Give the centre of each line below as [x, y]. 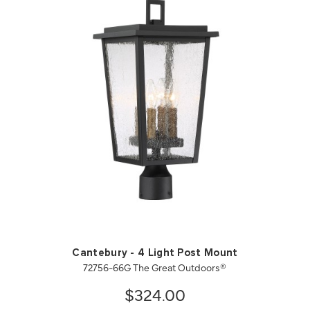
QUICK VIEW [85, 198]
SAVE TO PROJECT [225, 198]
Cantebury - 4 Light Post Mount [155, 253]
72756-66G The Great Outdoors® [155, 267]
